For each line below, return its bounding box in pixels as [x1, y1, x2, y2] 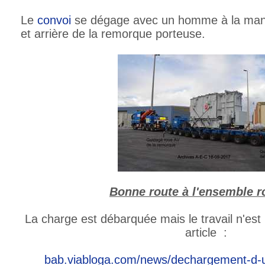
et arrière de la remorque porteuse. [21, 27, 205, 40]
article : [185, 225, 227, 239]
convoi [37, 13, 71, 27]
